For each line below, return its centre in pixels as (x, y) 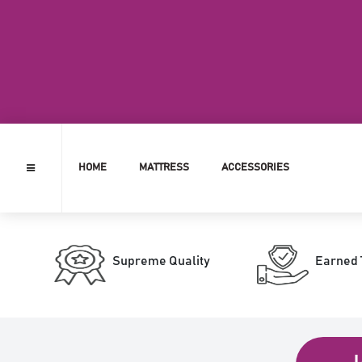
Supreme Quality (162, 261)
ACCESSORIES (255, 167)
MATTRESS (164, 167)
